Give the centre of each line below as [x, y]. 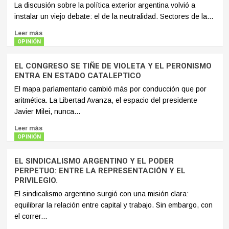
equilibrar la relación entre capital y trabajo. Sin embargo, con [113, 205]
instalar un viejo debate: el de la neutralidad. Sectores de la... [113, 17]
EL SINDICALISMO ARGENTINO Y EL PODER [94, 161]
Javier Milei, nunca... [47, 112]
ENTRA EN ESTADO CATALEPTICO [77, 76]
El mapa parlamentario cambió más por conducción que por [110, 89]
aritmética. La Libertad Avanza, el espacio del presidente [106, 100]
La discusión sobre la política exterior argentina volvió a [105, 5]
